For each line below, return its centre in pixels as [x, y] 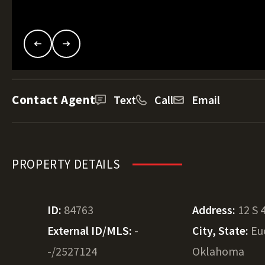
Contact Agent [54, 100]
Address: [215, 210]
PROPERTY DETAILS [67, 164]
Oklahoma [219, 251]
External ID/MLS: [91, 230]
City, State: [222, 230]
